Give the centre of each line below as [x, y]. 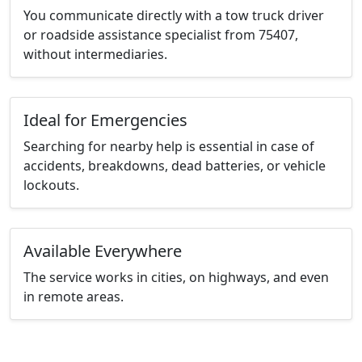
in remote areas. [74, 297]
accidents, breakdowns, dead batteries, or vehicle [175, 166]
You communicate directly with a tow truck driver [174, 16]
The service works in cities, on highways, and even [176, 278]
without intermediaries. [95, 55]
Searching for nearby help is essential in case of [169, 147]
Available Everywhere [103, 251]
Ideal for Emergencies [105, 120]
